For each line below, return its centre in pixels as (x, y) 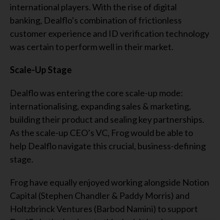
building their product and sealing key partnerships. (107, 119)
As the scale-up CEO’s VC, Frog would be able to (101, 133)
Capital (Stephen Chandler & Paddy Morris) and (100, 195)
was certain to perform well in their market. (92, 47)
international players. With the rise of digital (93, 7)
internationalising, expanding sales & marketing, (100, 106)
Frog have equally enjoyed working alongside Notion (110, 182)
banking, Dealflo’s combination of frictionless (96, 20)
